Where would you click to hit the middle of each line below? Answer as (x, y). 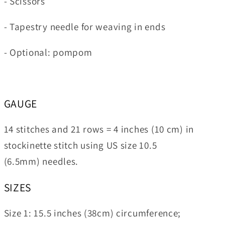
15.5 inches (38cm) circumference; (107, 213)
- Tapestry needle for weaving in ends (85, 27)
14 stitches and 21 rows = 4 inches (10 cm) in (99, 129)
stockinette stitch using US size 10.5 (80, 145)
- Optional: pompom (49, 52)
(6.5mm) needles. (41, 161)
